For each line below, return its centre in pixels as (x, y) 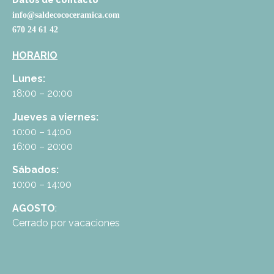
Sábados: (35, 170)
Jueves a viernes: (55, 117)
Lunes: (30, 79)
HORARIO (35, 55)
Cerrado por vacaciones (66, 223)
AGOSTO (34, 208)
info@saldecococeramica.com (66, 15)
